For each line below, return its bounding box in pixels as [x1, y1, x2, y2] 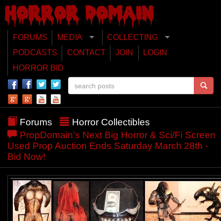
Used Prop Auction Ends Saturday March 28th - [7, 141, 208, 151]
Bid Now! [7, 151, 45, 162]
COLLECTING [107, 33, 158, 42]
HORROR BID [12, 63, 64, 72]
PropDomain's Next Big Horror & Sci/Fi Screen [17, 130, 216, 141]
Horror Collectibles [72, 117, 150, 128]
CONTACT [67, 48, 106, 57]
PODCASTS [12, 48, 57, 57]
